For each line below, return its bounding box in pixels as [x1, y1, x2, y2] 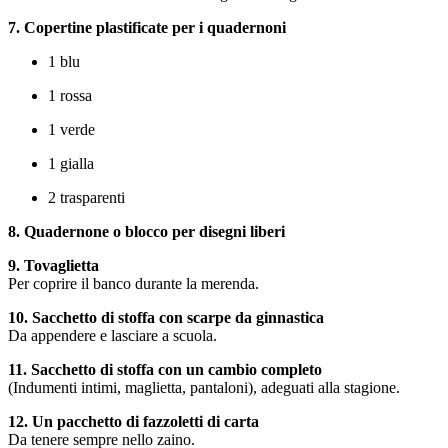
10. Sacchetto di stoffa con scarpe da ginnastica [8, 309, 324, 327]
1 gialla [48, 155, 94, 173]
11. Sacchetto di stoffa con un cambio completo [8, 361, 322, 379]
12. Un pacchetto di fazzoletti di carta [8, 413, 259, 431]
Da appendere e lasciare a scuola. [8, 327, 217, 345]
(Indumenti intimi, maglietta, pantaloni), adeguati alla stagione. [8, 379, 400, 397]
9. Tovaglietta [8, 257, 99, 275]
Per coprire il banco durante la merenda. [8, 275, 259, 293]
